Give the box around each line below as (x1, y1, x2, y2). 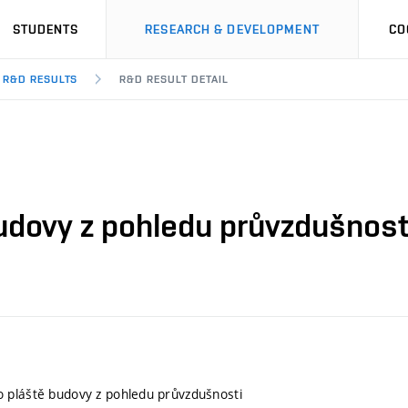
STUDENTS (12, 22, 79, 36)
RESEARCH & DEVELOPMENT (145, 22, 320, 36)
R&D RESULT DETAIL (119, 73, 229, 86)
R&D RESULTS (2, 73, 78, 86)
